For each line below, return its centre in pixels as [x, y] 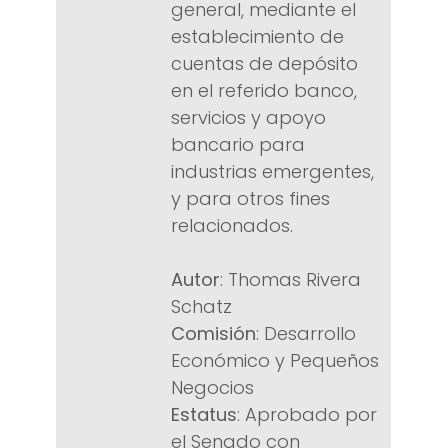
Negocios [212, 388]
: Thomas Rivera [290, 280]
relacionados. [232, 226]
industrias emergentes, [272, 172]
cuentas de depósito [264, 64]
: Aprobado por [307, 415]
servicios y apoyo [248, 118]
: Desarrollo [306, 334]
